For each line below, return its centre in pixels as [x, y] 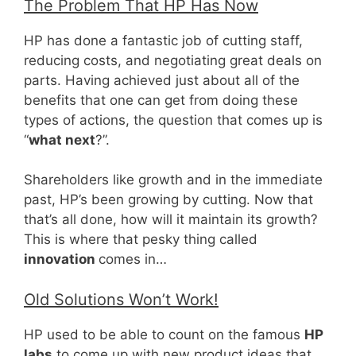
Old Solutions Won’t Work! [121, 299]
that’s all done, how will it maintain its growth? [171, 220]
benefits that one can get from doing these [161, 100]
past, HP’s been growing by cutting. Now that [168, 200]
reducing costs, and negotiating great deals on [173, 60]
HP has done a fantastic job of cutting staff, [163, 40]
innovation [61, 259]
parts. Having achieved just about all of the [162, 80]
